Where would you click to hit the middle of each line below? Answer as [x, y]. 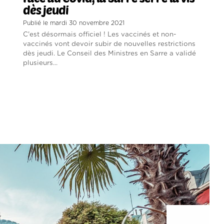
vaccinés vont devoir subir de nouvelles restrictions [109, 44]
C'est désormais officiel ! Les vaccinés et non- [100, 34]
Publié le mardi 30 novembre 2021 [74, 23]
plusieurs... [40, 63]
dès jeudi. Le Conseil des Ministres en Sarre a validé [110, 53]
